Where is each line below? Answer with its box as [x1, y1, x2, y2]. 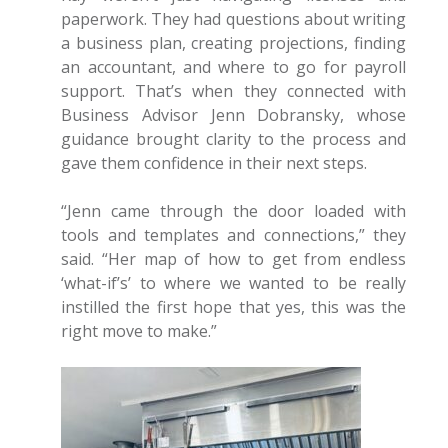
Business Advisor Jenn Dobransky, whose [61, 103, 407, 126]
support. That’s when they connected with [61, 79, 407, 102]
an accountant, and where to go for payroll [61, 55, 407, 78]
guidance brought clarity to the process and [61, 127, 407, 150]
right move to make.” [61, 319, 218, 342]
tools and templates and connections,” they [61, 223, 407, 246]
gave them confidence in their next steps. [61, 151, 368, 174]
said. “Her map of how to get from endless [61, 247, 407, 270]
